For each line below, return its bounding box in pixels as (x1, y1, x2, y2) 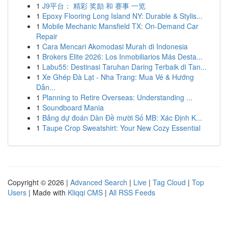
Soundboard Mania (42, 102, 104, 112)
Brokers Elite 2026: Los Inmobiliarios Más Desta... (42, 51, 203, 62)
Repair (36, 31, 58, 41)
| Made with (26, 187, 68, 197)
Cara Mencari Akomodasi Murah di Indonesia (42, 41, 188, 51)
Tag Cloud (153, 177, 186, 187)
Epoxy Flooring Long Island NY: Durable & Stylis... (42, 11, 203, 21)
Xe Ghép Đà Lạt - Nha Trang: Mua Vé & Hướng (42, 72, 194, 82)
